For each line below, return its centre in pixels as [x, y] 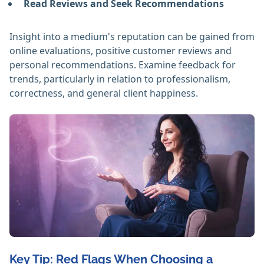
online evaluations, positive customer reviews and [121, 51]
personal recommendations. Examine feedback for [123, 65]
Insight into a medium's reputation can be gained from [132, 37]
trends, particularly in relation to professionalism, [120, 79]
